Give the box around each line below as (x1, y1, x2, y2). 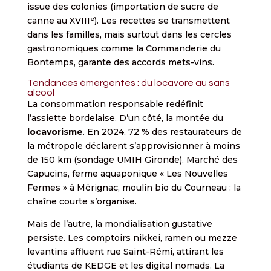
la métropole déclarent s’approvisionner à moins (27, 140, 240, 151)
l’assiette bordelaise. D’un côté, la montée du (27, 112, 223, 123)
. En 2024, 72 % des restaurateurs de (82, 126, 242, 137)
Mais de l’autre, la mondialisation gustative (27, 218, 212, 229)
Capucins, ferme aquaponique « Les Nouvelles (27, 168, 228, 179)
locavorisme (27, 126, 83, 137)
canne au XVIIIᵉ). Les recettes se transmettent (27, 15, 230, 26)
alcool (27, 87, 54, 97)
